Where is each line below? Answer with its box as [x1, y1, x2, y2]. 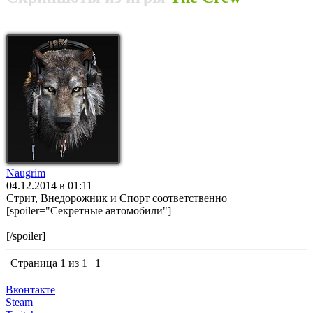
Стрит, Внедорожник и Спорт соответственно [6, 192, 227, 204]
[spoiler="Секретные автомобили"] [6, 205, 171, 217]
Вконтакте [6, 284, 55, 296]
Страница [10, 257, 60, 269]
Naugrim [6, 167, 45, 179]
